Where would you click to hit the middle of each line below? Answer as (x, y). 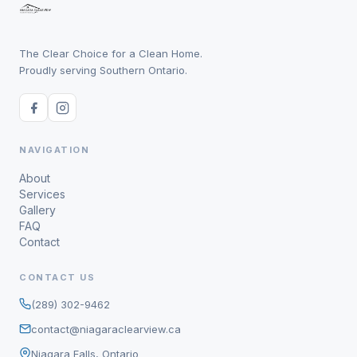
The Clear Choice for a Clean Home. (111, 54)
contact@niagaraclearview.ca (106, 330)
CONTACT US (57, 278)
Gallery (37, 210)
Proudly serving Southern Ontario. (103, 71)
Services (42, 194)
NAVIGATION (54, 150)
